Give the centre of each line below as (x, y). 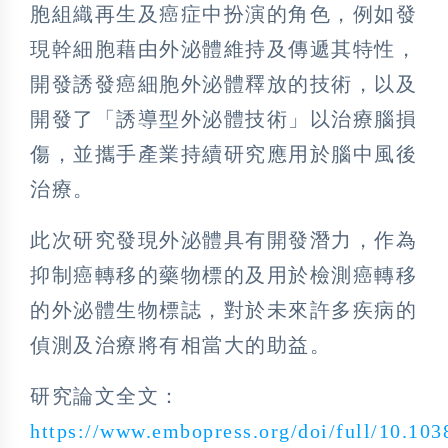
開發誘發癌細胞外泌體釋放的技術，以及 (223, 84)
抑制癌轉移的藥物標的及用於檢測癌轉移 (223, 275)
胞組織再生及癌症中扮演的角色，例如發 (223, 14)
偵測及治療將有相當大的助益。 (180, 345)
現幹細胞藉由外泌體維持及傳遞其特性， (223, 49)
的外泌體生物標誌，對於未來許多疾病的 (223, 310)
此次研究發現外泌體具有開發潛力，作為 (223, 240)
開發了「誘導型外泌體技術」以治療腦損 (223, 119)
